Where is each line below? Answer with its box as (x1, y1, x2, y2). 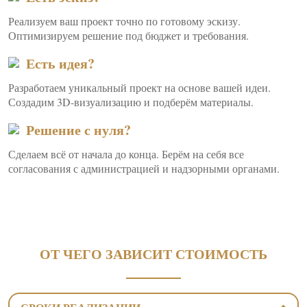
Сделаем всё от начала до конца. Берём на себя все (8, 147, 244, 161)
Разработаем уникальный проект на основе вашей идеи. (8, 80, 271, 95)
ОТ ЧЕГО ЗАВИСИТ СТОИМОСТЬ (40, 244, 267, 264)
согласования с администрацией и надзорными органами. (8, 161, 280, 175)
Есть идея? (26, 53, 95, 73)
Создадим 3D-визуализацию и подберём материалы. (8, 95, 254, 109)
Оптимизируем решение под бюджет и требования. (8, 28, 249, 42)
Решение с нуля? (26, 120, 131, 140)
